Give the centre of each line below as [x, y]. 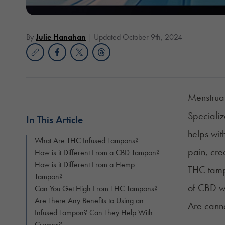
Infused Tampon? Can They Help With [94, 212]
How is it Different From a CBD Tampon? [97, 152]
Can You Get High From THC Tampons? [96, 188]
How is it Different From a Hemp [85, 164]
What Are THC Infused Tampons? [87, 140]
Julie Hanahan [61, 37]
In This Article [54, 119]
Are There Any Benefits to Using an [89, 200]
